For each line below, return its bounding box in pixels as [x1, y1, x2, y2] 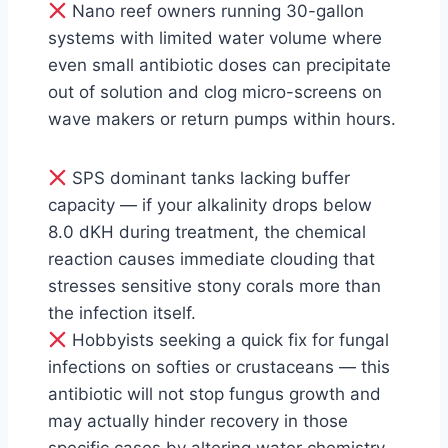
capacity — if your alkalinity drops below [48, 195, 372, 215]
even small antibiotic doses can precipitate [48, 55, 391, 75]
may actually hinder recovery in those [48, 411, 348, 431]
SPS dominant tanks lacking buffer [67, 168, 351, 188]
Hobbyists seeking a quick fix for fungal [67, 330, 390, 350]
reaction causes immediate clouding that [48, 249, 375, 269]
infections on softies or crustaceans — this [48, 357, 390, 377]
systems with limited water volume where [48, 28, 382, 48]
